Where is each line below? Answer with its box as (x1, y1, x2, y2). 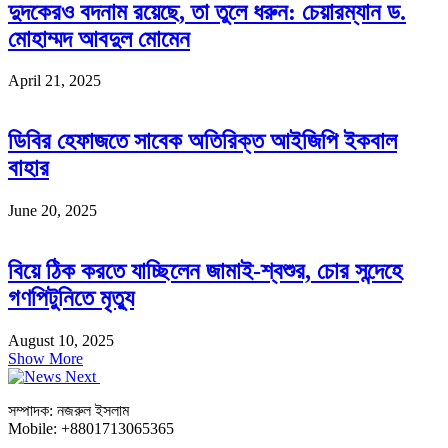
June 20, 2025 (8, 202, 97, 220)
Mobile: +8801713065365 (8, 420, 174, 438)
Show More (8, 350, 83, 368)
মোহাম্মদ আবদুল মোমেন (8, 25, 190, 52)
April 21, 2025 (8, 72, 101, 90)
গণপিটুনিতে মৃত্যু (8, 285, 134, 312)
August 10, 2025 (8, 332, 114, 350)
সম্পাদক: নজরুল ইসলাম (8, 402, 129, 420)
